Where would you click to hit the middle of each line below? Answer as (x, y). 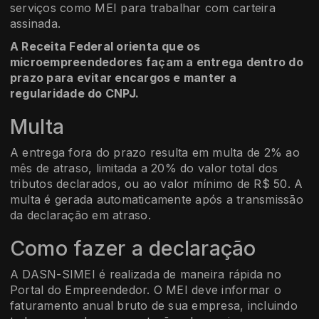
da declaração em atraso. (83, 215)
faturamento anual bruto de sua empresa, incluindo (154, 305)
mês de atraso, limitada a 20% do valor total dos (144, 168)
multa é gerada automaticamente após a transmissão (157, 199)
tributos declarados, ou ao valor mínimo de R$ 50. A (157, 183)
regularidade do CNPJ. (76, 93)
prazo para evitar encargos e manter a (123, 77)
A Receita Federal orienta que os (105, 46)
